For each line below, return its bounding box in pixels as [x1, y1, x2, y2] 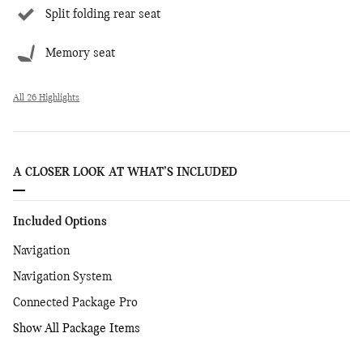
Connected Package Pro [13, 296, 138, 310]
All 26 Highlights [13, 92, 79, 103]
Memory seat [45, 46, 115, 60]
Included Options [13, 215, 107, 228]
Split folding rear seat [45, 7, 160, 21]
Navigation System [13, 270, 112, 284]
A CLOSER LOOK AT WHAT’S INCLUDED [13, 165, 237, 179]
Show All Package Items [13, 322, 140, 335]
